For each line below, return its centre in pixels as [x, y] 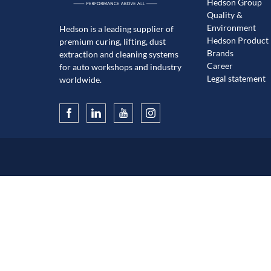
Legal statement [236, 79]
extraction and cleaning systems [119, 54]
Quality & [224, 15]
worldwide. [80, 80]
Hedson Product [237, 41]
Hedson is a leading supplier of [116, 29]
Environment [231, 28]
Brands [220, 53]
